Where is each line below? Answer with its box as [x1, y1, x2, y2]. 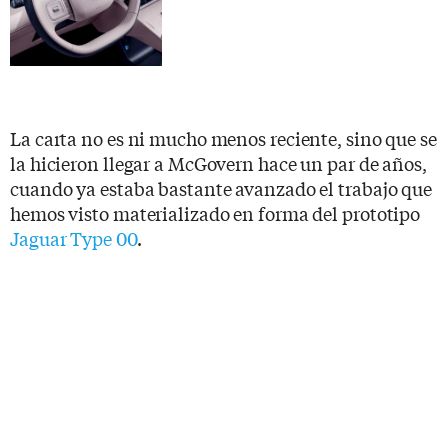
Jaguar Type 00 [10, 224, 137, 251]
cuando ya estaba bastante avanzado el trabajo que [10, 174, 433, 201]
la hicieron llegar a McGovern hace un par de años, [10, 149, 427, 176]
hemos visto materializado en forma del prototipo [10, 199, 421, 226]
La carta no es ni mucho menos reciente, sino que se [10, 124, 437, 151]
